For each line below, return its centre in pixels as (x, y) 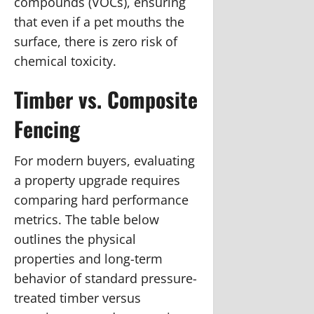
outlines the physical (75, 239)
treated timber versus (77, 298)
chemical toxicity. (65, 61)
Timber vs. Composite (106, 99)
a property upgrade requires (97, 180)
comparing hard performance (101, 199)
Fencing (47, 128)
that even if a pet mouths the (99, 21)
